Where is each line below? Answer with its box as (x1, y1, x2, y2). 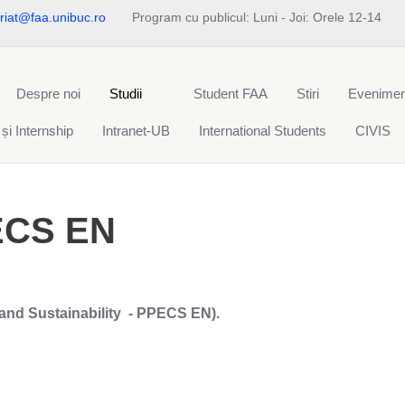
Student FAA (193, 85, 268, 101)
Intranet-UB (102, 122, 170, 138)
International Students (199, 122, 326, 138)
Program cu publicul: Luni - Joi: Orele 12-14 (132, 10, 381, 24)
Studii (109, 85, 142, 101)
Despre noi (16, 85, 80, 101)
